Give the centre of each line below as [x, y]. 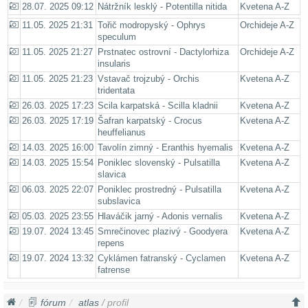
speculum [117, 37]
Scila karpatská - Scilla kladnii [158, 106]
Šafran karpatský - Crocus [150, 121]
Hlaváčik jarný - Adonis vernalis [160, 217]
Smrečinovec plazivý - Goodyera [163, 232]
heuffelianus [122, 133]
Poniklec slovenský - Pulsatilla [159, 163]
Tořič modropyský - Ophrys [152, 26]
